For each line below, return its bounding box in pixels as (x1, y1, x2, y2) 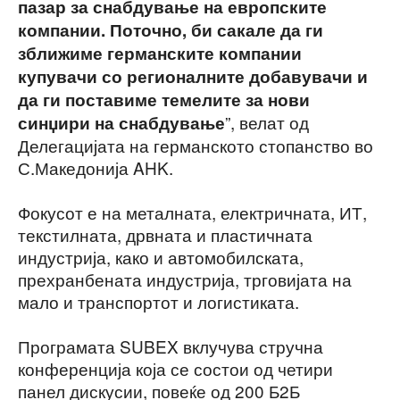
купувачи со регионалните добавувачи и (18, 63, 368, 88)
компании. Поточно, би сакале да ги (18, 17, 323, 42)
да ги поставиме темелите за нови (18, 87, 310, 112)
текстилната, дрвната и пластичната (18, 221, 312, 246)
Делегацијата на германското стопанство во (18, 132, 373, 157)
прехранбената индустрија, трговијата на (18, 266, 352, 291)
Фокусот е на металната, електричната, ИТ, (18, 199, 367, 224)
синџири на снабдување (18, 110, 225, 135)
